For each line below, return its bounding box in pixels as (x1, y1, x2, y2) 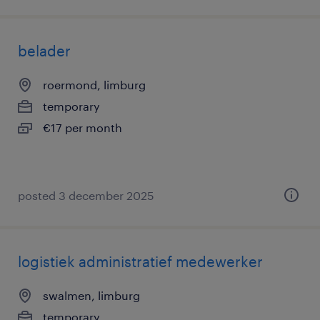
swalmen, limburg (43, 289, 140, 302)
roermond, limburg (43, 78, 146, 91)
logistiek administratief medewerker (18, 253, 263, 270)
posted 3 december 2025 (18, 189, 154, 202)
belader (18, 42, 71, 59)
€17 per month (43, 121, 122, 134)
